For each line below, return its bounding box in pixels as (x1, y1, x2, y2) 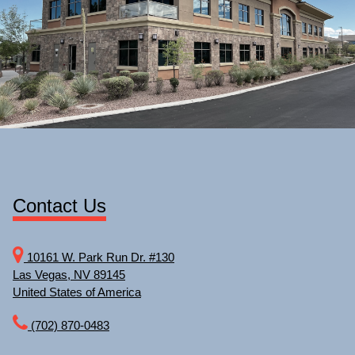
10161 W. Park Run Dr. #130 (24, 250, 174, 264)
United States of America (13, 285, 141, 299)
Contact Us (13, 195, 106, 216)
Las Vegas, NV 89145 (13, 268, 125, 281)
